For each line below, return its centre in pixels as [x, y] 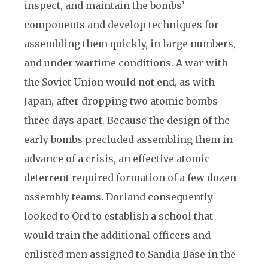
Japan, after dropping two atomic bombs [121, 101]
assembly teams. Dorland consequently [118, 197]
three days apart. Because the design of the [127, 120]
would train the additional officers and [117, 235]
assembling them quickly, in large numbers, [130, 44]
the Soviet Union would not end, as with [119, 82]
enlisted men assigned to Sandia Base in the [130, 254]
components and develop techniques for [121, 25]
